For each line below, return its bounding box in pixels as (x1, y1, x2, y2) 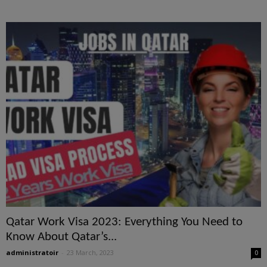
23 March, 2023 (67, 248, 114, 257)
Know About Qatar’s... (6, 231, 117, 244)
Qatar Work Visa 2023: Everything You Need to (6, 216, 243, 229)
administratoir (6, 248, 58, 257)
